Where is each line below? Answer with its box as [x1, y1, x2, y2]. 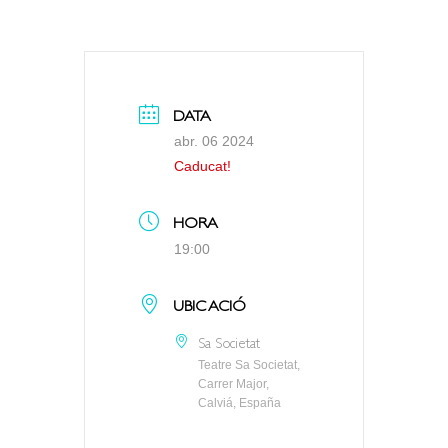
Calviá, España [198, 395, 281, 410]
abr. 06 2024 [174, 132, 254, 149]
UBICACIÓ [173, 299, 247, 316]
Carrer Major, [198, 376, 269, 391]
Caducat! [174, 157, 231, 174]
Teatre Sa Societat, [198, 357, 300, 372]
